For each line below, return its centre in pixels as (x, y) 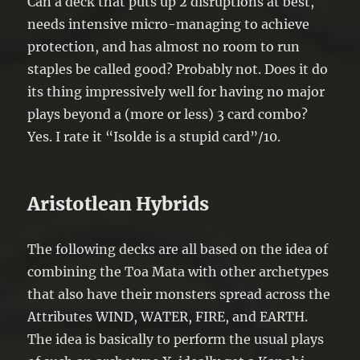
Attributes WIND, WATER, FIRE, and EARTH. (168, 316)
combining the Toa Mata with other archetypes (178, 271)
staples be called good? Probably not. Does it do (178, 69)
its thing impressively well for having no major (176, 91)
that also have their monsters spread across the (179, 294)
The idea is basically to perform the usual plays (176, 339)
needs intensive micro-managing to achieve (169, 24)
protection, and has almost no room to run (164, 46)
